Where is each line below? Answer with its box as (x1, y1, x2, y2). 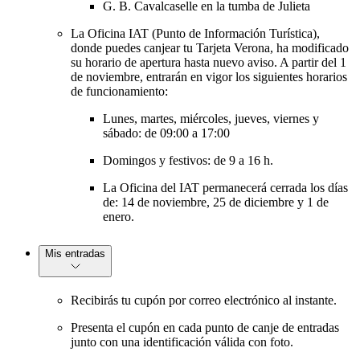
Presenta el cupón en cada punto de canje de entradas (71, 321, 339, 335)
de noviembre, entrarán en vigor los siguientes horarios (71, 70, 347, 84)
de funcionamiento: (71, 84, 168, 99)
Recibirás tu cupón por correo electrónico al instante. (71, 293, 337, 308)
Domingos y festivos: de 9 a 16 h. (103, 153, 273, 168)
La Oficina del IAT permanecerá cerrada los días (103, 181, 348, 195)
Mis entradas (45, 247, 105, 260)
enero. (103, 210, 134, 224)
